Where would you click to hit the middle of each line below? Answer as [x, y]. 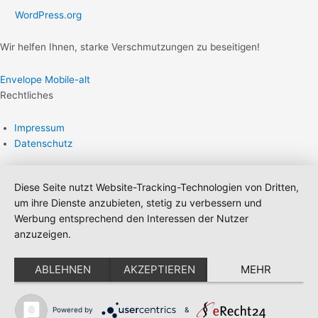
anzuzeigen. [43, 234]
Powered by [72, 309]
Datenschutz [43, 143]
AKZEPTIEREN [159, 269]
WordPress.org [49, 15]
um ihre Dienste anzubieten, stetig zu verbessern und [138, 202]
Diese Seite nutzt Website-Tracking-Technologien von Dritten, [157, 187]
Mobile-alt [67, 79]
